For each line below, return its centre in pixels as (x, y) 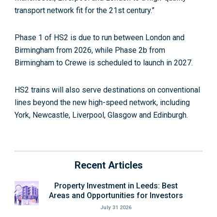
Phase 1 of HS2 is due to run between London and (100, 38)
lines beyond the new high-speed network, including (102, 103)
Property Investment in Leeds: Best (116, 186)
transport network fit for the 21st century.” (85, 11)
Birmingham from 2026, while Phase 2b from (90, 50)
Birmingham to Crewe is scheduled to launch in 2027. (104, 63)
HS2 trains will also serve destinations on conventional (107, 90)
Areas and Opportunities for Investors (116, 196)
